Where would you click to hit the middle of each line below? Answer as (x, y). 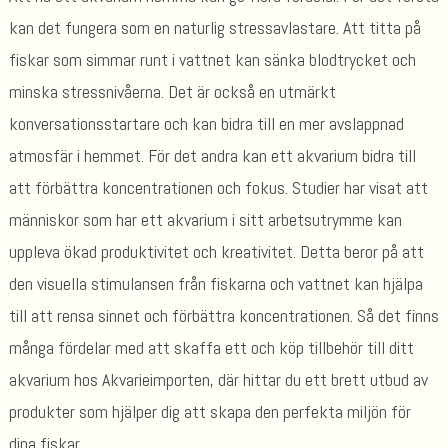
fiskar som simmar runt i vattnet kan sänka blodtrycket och (212, 59)
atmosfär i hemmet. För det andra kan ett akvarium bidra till (212, 155)
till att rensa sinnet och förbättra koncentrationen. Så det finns (223, 315)
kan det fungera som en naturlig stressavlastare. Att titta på (214, 27)
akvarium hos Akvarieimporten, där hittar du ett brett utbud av (218, 379)
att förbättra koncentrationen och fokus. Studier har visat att (218, 187)
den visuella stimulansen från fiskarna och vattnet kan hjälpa (215, 283)
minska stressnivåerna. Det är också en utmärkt (172, 91)
